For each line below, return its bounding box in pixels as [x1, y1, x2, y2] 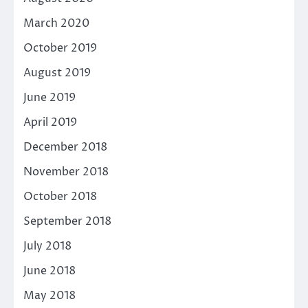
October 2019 [23, 40, 97, 56]
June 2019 [23, 89, 76, 105]
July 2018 [23, 238, 71, 254]
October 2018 [23, 188, 97, 204]
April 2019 [23, 114, 77, 130]
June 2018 [23, 263, 76, 278]
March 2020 [23, 15, 89, 31]
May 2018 [23, 287, 76, 303]
